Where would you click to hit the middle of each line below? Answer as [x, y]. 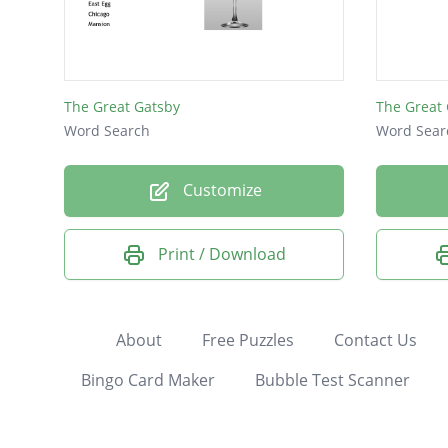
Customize [220, 189]
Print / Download [222, 253]
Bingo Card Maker [147, 380]
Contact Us [375, 340]
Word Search [107, 130]
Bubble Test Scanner [332, 380]
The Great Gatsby [122, 106]
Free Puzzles [247, 340]
